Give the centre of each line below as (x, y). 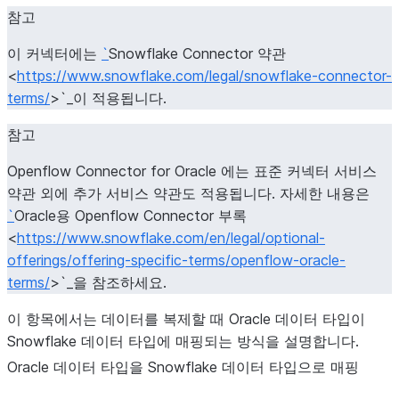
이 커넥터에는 (54, 53)
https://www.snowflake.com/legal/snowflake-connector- (204, 76)
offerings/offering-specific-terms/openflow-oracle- (176, 260)
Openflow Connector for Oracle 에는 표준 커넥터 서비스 (192, 171)
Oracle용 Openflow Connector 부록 (130, 216)
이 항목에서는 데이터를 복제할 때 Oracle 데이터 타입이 (186, 319)
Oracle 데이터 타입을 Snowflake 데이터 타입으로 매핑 (183, 367)
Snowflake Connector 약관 (197, 53)
